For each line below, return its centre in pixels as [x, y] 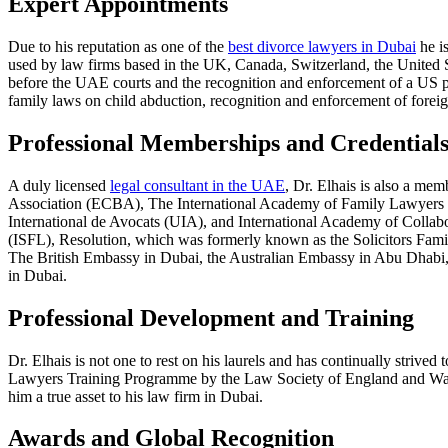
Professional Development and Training [211, 317]
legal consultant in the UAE [197, 185]
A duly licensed [59, 185]
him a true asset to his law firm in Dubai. [137, 396]
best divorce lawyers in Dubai [322, 46]
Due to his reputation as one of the [118, 46]
